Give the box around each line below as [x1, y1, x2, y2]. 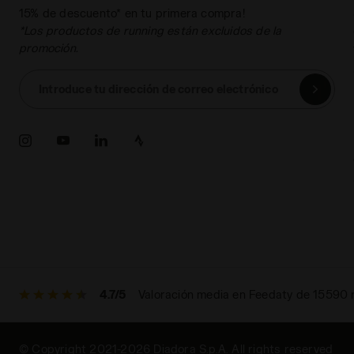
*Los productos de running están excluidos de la [19, 24, 282, 38]
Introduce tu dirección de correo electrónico [39, 82, 278, 96]
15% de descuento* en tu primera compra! [19, 6, 245, 21]
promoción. [19, 41, 78, 55]
